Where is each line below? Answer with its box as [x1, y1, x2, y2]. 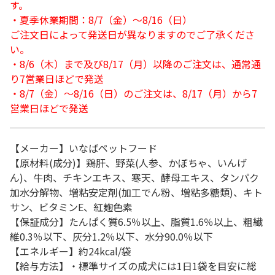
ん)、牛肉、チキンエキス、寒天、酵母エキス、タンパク [10, 170, 259, 185]
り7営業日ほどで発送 [10, 71, 104, 86]
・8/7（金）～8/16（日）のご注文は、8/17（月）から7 [10, 86, 257, 101]
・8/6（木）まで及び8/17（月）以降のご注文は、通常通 [10, 56, 261, 71]
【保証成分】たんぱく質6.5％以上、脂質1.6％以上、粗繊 [10, 214, 263, 229]
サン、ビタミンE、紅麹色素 [10, 199, 133, 214]
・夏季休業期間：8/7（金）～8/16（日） [10, 12, 192, 27]
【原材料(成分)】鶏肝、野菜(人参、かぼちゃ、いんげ [10, 155, 247, 170]
